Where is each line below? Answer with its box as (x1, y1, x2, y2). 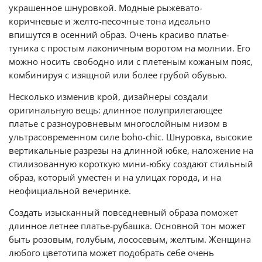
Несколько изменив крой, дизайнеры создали (9, 90, 208, 103)
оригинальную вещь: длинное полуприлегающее (9, 104, 222, 116)
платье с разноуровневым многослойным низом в (9, 117, 227, 130)
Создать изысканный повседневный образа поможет (9, 206, 238, 219)
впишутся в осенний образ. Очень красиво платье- (9, 28, 229, 41)
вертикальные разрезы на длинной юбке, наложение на (9, 144, 253, 157)
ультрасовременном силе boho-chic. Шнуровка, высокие (9, 130, 252, 143)
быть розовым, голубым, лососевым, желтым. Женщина (9, 233, 251, 246)
